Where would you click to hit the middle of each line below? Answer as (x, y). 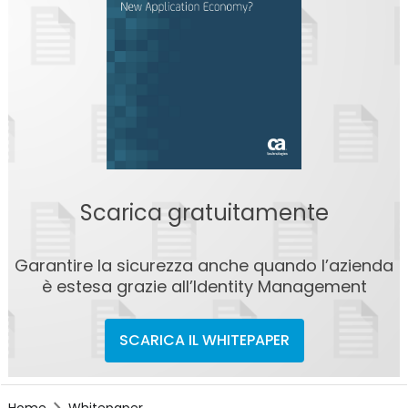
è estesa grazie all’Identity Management (204, 287)
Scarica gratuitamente (204, 213)
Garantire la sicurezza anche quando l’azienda (204, 266)
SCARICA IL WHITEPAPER (204, 341)
